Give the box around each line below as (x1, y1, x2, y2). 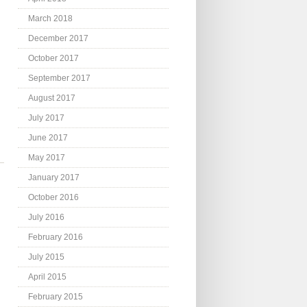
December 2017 (28, 34, 88, 44)
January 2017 (28, 173, 79, 183)
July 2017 (28, 113, 64, 123)
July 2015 (28, 252, 64, 262)
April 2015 (28, 272, 66, 282)
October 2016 (28, 193, 79, 203)
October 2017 (28, 53, 79, 64)
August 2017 (28, 93, 75, 103)
